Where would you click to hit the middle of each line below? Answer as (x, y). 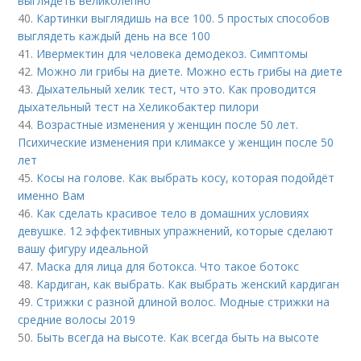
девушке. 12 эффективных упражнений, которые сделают (176, 231)
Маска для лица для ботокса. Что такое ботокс (168, 267)
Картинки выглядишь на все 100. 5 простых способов (183, 19)
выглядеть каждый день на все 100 (114, 36)
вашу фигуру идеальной (83, 249)
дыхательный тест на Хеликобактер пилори (139, 107)
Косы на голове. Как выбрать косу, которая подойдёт (186, 178)
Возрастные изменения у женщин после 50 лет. (168, 125)
